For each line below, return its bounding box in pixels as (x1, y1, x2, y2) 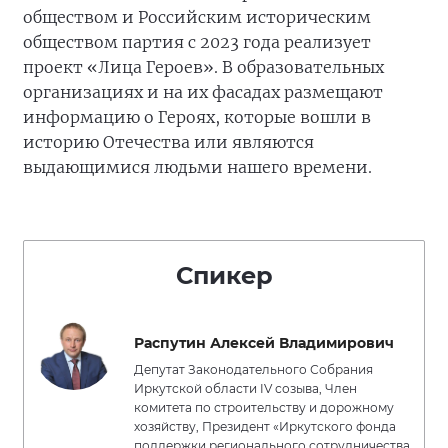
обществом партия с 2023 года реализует (23, 32, 371, 52)
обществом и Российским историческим (23, 7, 371, 27)
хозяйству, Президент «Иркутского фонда (134, 419, 396, 434)
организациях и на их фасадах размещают (23, 82, 383, 102)
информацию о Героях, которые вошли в (23, 107, 371, 127)
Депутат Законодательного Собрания (134, 362, 373, 377)
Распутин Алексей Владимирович (134, 334, 394, 352)
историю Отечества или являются (23, 132, 314, 152)
